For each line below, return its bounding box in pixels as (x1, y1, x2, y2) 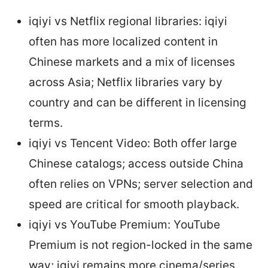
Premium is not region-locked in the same (29, 237, 252, 252)
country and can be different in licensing (29, 95, 246, 109)
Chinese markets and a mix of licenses (29, 54, 235, 69)
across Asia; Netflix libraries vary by (29, 75, 223, 89)
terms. (29, 115, 63, 130)
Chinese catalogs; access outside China (29, 156, 243, 170)
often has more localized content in (29, 34, 218, 48)
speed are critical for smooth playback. (29, 197, 239, 211)
